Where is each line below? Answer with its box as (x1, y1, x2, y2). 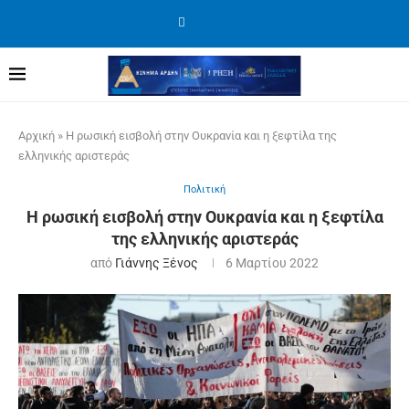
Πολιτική (184, 184, 225, 195)
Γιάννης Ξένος (115, 256, 198, 270)
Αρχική (18, 129, 55, 142)
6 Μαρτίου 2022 (225, 256, 319, 270)
